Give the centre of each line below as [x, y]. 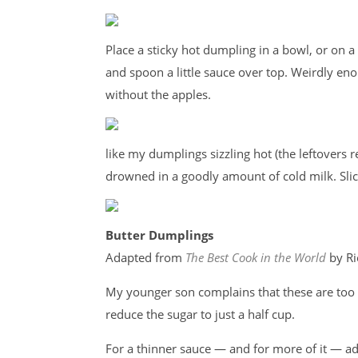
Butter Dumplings [161, 235]
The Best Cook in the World [256, 257]
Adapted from [145, 257]
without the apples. [158, 94]
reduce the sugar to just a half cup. [200, 314]
